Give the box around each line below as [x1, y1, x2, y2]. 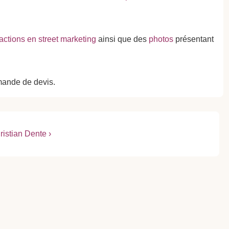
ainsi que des [96, 35, 149, 43]
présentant [173, 35, 214, 43]
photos [149, 35, 173, 43]
